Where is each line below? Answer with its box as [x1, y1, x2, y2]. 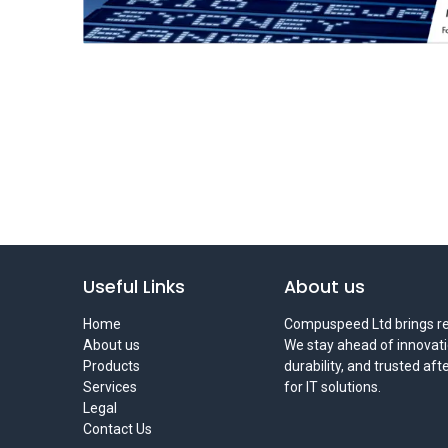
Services [82, 378, 137, 395]
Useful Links [82, 274, 185, 299]
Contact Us [82, 420, 152, 437]
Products [82, 357, 140, 374]
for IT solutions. [284, 378, 381, 395]
